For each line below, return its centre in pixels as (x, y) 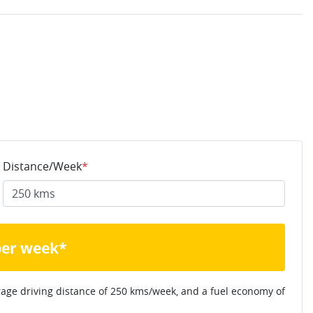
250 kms (130, 291)
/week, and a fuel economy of (217, 291)
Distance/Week (42, 166)
